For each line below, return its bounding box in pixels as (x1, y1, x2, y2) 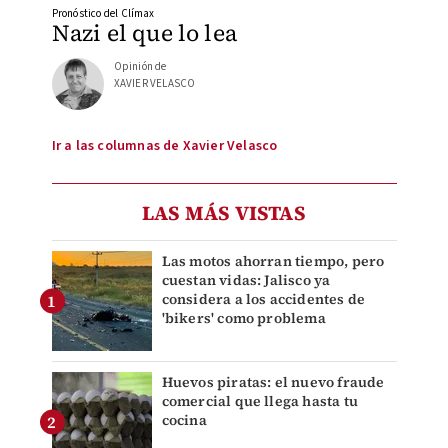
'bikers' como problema (161, 307, 326, 328)
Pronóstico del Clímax (51, 5, 155, 21)
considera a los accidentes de (161, 288, 366, 309)
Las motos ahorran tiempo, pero (161, 250, 385, 271)
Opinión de (113, 58, 167, 74)
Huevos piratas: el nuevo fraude (161, 371, 385, 392)
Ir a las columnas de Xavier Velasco (51, 135, 278, 156)
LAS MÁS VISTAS (142, 198, 306, 227)
